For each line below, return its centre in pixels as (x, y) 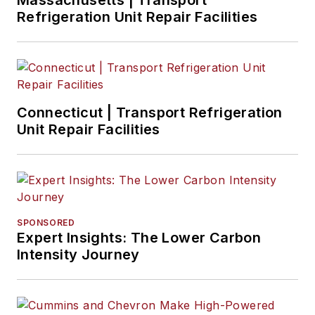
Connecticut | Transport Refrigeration (150, 113)
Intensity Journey (78, 255)
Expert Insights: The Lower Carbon (139, 238)
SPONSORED (46, 223)
